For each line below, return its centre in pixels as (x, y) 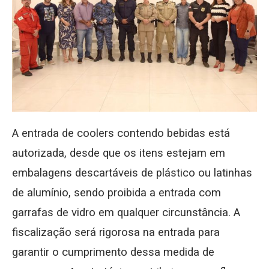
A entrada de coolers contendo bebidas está (121, 133)
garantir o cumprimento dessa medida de (113, 252)
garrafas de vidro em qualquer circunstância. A (126, 212)
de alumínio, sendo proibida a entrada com (116, 192)
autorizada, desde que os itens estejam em (119, 153)
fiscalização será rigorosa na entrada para (116, 232)
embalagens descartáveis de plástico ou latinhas (132, 173)
